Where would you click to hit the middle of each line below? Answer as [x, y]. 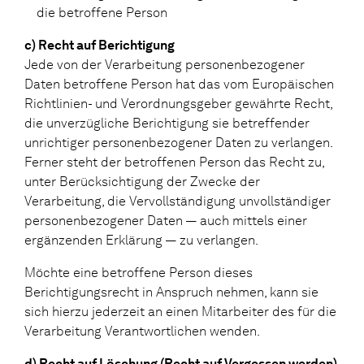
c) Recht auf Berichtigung [100, 45]
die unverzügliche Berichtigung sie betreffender [167, 123]
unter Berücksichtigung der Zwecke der [142, 181]
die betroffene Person [102, 12]
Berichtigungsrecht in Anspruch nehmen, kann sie [171, 292]
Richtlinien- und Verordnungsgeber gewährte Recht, [178, 103]
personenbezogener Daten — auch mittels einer [166, 220]
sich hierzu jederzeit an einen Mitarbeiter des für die [180, 311]
